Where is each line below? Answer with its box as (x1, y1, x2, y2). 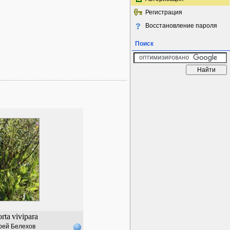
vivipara (11, 212, 38, 221)
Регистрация (145, 9, 182, 16)
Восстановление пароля (145, 22, 217, 29)
